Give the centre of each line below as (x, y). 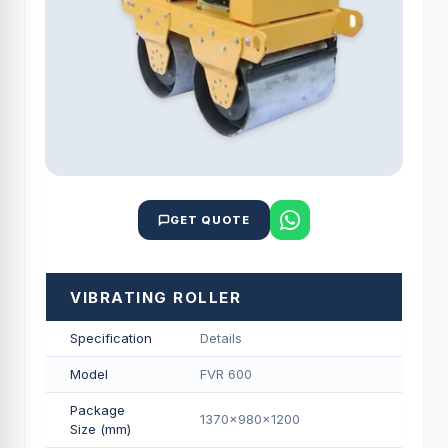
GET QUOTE (210, 220)
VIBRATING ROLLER (155, 297)
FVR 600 (226, 374)
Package (97, 410)
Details (221, 338)
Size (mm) (100, 429)
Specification (111, 338)
